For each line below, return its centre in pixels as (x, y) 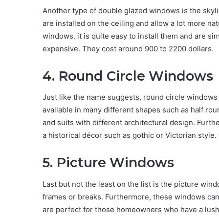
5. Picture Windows (108, 163)
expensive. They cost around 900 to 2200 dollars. (128, 48)
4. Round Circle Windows (128, 76)
